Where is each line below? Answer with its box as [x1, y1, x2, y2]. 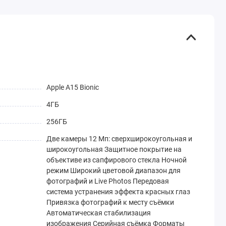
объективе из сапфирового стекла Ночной [46, 155, 187, 164]
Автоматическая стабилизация [46, 208, 151, 217]
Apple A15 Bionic [46, 83, 99, 91]
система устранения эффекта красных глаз [46, 187, 190, 196]
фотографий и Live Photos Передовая [46, 177, 169, 185]
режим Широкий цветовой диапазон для [46, 166, 181, 175]
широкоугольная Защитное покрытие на [46, 145, 182, 153]
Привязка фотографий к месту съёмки [46, 198, 174, 206]
